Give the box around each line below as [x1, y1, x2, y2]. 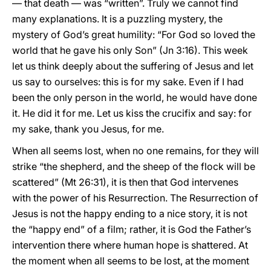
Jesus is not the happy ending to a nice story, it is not [12, 207, 247, 220]
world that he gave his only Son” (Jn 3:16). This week [12, 44, 248, 56]
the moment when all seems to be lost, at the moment [12, 255, 249, 267]
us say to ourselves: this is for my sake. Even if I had [12, 76, 244, 88]
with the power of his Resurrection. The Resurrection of [12, 192, 258, 204]
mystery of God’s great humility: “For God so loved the [12, 28, 255, 41]
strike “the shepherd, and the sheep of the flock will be [12, 160, 255, 172]
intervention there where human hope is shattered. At [12, 239, 248, 251]
